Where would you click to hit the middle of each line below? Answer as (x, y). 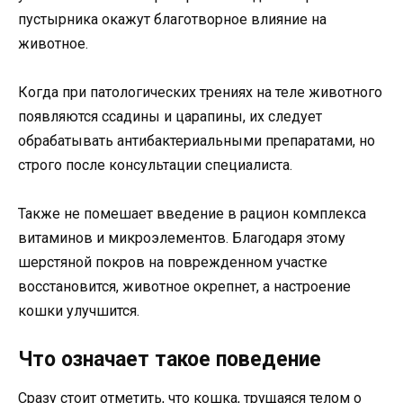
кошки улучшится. (79, 310)
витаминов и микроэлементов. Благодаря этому (182, 237)
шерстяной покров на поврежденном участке (173, 262)
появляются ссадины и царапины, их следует (170, 116)
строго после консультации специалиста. (155, 165)
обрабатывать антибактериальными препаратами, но (197, 140)
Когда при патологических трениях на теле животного (200, 92)
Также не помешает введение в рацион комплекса (192, 213)
